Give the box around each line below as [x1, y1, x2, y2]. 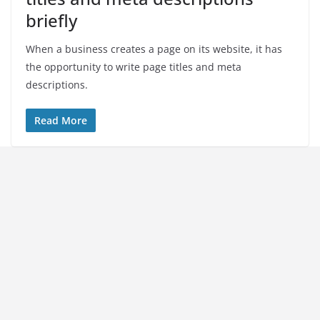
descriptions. [26, 78, 88, 92]
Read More [34, 114, 87, 128]
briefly [26, 9, 77, 33]
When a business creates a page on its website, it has [26, 42, 282, 56]
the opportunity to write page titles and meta [26, 60, 241, 74]
